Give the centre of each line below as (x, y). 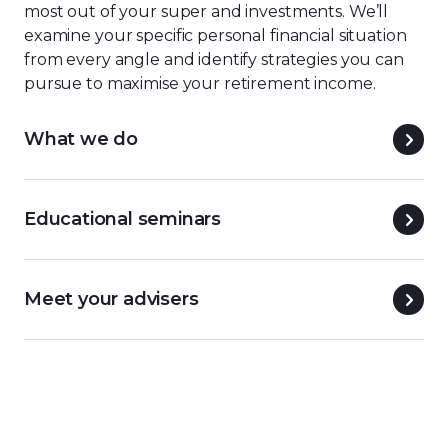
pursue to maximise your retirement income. (200, 83)
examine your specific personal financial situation (215, 35)
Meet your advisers (111, 298)
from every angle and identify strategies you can (214, 59)
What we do (81, 138)
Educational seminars (122, 218)
